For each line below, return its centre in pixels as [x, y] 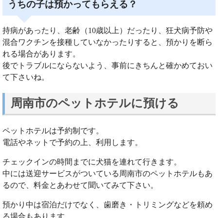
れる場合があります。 [41, 54]
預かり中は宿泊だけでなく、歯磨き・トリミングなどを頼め [108, 204]
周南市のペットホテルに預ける [95, 103]
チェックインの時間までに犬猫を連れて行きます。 [92, 162]
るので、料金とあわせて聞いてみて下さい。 [80, 185]
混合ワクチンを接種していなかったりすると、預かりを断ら [108, 42]
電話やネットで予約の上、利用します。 [73, 142]
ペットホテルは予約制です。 [53, 130]
